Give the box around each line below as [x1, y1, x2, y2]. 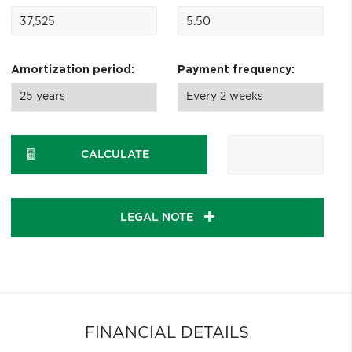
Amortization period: [10, 64, 134, 75]
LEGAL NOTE [119, 212, 196, 223]
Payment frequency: [177, 64, 295, 75]
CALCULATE [80, 149, 149, 160]
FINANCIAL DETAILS [85, 325, 250, 341]
